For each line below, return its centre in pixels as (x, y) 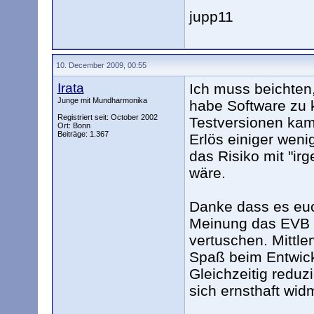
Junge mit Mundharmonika (102, 100)
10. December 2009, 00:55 (101, 65)
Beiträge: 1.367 (83, 134)
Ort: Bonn (74, 125)
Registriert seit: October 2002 (107, 117)
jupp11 (211, 16)
